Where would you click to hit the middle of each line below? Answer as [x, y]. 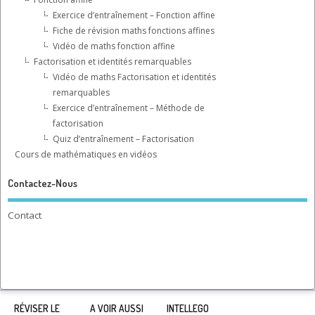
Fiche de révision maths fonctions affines [134, 30]
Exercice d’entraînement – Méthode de [129, 108]
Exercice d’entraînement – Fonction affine [134, 15]
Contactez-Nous [43, 184]
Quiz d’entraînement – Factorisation [123, 139]
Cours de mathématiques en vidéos [86, 154]
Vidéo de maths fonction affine [114, 46]
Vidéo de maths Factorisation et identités [134, 77]
